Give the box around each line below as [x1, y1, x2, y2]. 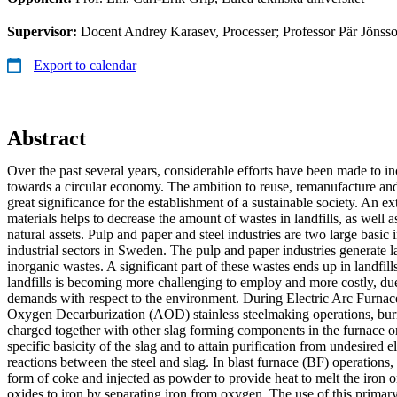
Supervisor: [7, 23, 81, 39]
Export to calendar [34, 57, 136, 73]
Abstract [7, 126, 86, 150]
